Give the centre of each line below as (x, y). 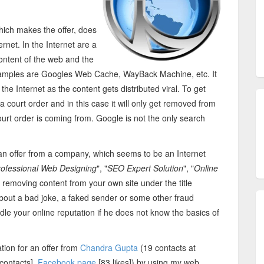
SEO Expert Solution (145, 168)
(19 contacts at (167, 247)
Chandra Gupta (109, 247)
